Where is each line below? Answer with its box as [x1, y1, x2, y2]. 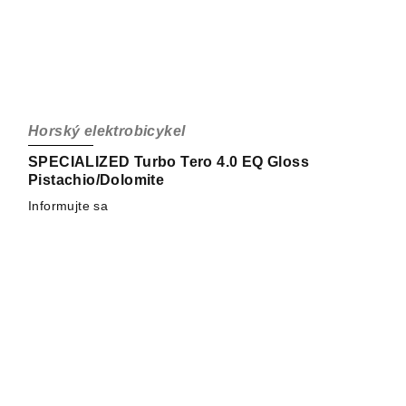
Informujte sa [28, 198, 109, 214]
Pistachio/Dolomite [28, 172, 165, 188]
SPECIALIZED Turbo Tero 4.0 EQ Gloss [28, 154, 309, 170]
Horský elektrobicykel [28, 123, 186, 140]
